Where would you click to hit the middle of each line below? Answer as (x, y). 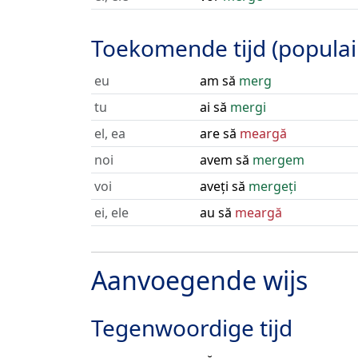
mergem (278, 160)
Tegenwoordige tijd (192, 328)
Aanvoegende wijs (199, 280)
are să (220, 133)
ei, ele (111, 213)
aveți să (224, 186)
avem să (226, 160)
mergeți (272, 186)
